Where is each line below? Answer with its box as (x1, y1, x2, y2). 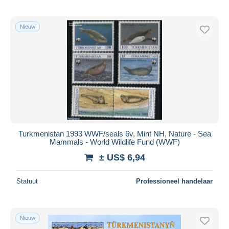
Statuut (16, 177, 38, 185)
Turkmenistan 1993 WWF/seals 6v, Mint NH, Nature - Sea (18, 129, 211, 138)
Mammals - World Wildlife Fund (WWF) (49, 137, 180, 146)
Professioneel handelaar (136, 177, 213, 185)
